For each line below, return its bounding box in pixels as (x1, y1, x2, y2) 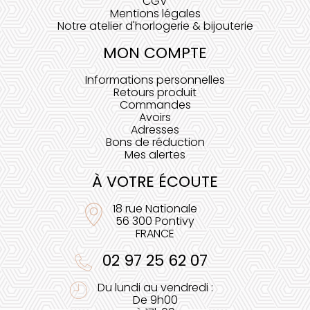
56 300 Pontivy (116, 213, 194, 229)
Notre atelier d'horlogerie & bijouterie (57, 18, 253, 34)
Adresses (131, 122, 179, 138)
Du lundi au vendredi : (97, 280, 213, 295)
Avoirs (139, 109, 171, 125)
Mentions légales (109, 6, 201, 21)
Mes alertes (125, 147, 185, 163)
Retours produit (113, 84, 197, 100)
